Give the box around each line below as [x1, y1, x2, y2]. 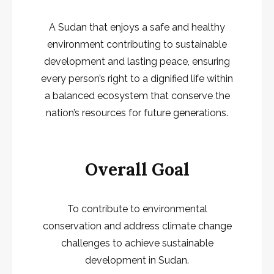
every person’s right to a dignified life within [41, 72, 233, 84]
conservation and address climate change [42, 220, 232, 232]
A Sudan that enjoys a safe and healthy [49, 21, 225, 33]
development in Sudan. [85, 254, 189, 267]
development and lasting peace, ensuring [44, 55, 230, 67]
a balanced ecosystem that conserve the [44, 89, 230, 102]
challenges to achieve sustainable [61, 237, 213, 250]
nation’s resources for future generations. [46, 106, 228, 119]
